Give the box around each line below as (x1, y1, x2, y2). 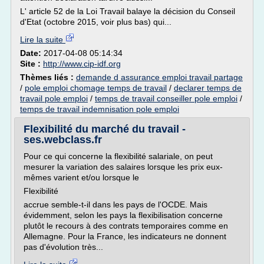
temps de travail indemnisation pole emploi (20, 104, 179, 114)
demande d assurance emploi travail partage (76, 72, 243, 82)
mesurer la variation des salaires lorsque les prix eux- (24, 162, 223, 171)
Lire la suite (20, 35, 65, 44)
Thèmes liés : (20, 72, 76, 82)
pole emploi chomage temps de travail (25, 83, 167, 93)
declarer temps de (174, 83, 242, 93)
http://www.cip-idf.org (43, 59, 121, 68)
